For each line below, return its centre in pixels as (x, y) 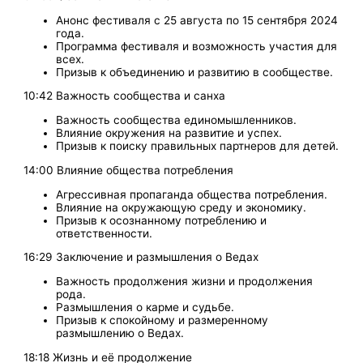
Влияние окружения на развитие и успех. (169, 133)
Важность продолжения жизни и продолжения (185, 281)
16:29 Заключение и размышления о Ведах (141, 257)
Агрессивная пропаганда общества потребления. (192, 194)
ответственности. (105, 233)
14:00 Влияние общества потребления (129, 170)
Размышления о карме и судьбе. (145, 307)
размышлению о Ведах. (120, 333)
